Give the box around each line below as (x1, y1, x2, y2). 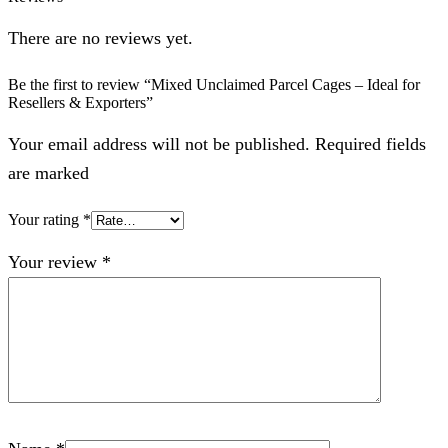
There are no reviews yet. (8, 27, 193, 48)
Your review (8, 251, 102, 272)
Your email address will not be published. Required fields (8, 133, 426, 154)
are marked (8, 162, 89, 183)
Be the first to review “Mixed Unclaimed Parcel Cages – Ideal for (8, 75, 420, 93)
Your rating (8, 210, 83, 228)
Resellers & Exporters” (8, 93, 153, 111)
